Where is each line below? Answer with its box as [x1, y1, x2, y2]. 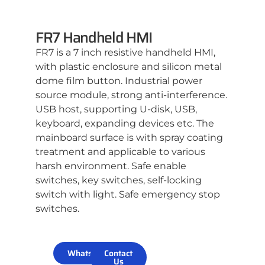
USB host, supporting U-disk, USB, [35, 104, 197, 115]
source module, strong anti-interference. [35, 89, 227, 101]
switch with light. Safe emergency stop [35, 189, 220, 201]
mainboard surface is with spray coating [35, 132, 223, 144]
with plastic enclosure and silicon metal [35, 61, 222, 73]
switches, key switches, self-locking [35, 174, 202, 186]
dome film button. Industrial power [35, 75, 202, 87]
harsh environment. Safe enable [35, 160, 186, 172]
